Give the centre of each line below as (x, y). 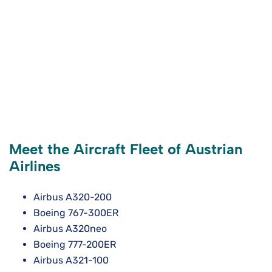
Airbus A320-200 (73, 197)
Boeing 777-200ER (75, 245)
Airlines (35, 166)
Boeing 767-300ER (76, 213)
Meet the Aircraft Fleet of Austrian (126, 149)
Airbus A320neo (70, 229)
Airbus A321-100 (71, 260)
